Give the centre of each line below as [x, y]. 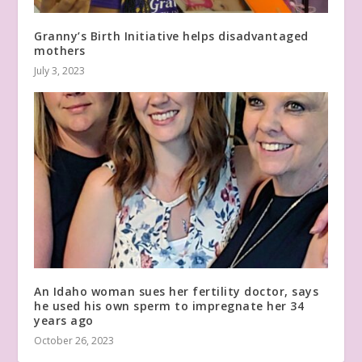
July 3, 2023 [60, 71]
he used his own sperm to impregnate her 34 [169, 306]
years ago [64, 320]
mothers [60, 51]
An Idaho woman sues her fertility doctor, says [177, 291]
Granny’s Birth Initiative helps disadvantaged [171, 36]
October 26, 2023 [74, 341]
